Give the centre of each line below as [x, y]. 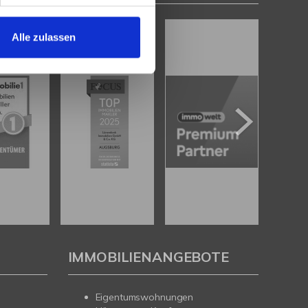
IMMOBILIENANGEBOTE [148, 256]
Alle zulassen [44, 37]
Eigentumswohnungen [144, 297]
